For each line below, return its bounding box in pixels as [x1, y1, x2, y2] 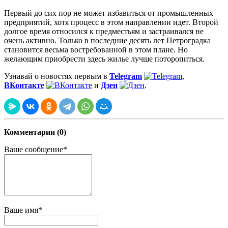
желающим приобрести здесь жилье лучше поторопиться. [4, 54, 205, 64]
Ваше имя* [4, 206, 42, 215]
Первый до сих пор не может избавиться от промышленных [4, 9, 213, 18]
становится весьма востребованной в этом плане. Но [4, 45, 188, 54]
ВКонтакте [4, 81, 44, 90]
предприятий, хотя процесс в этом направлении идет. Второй [4, 18, 218, 27]
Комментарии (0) [4, 128, 66, 137]
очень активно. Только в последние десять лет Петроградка [4, 36, 211, 45]
